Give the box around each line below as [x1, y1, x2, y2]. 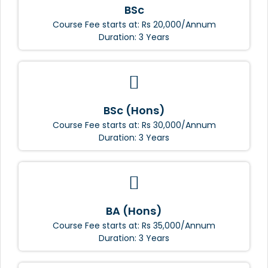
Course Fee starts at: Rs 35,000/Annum [53, 219, 215, 232]
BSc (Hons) [103, 102, 165, 118]
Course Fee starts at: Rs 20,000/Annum [52, 18, 216, 31]
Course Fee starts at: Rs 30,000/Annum [52, 118, 216, 131]
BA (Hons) [106, 203, 162, 218]
